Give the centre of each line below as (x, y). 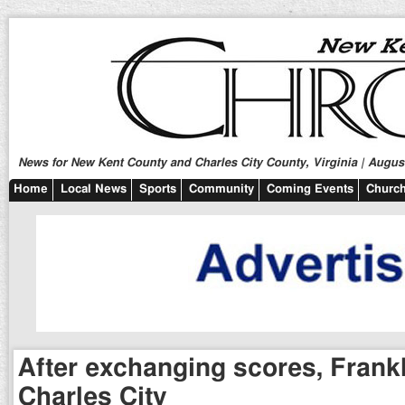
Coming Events (310, 189)
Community (221, 189)
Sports (158, 189)
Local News (94, 189)
